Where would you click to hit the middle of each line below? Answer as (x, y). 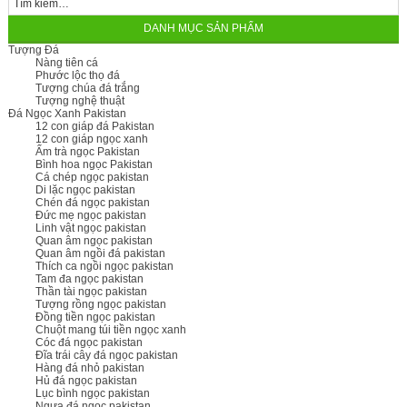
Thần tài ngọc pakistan (91, 292)
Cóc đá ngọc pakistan (89, 343)
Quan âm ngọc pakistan (94, 241)
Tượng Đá (33, 50)
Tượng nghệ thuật (79, 101)
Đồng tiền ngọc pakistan (95, 318)
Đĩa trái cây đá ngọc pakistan (106, 356)
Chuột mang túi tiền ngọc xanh (110, 330)
